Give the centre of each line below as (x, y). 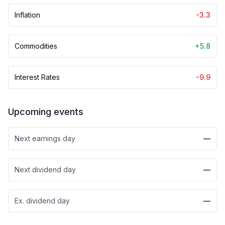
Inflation (27, 15)
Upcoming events (46, 112)
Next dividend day (45, 170)
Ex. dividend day (42, 201)
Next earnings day (45, 138)
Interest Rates (37, 77)
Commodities (36, 46)
